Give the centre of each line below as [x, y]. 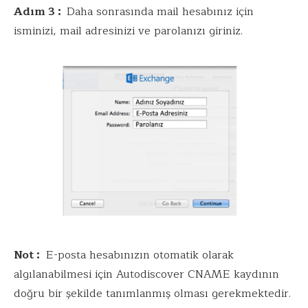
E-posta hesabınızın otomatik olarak [138, 255]
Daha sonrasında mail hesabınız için [160, 11]
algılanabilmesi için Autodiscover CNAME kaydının [146, 275]
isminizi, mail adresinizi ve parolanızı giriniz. [128, 31]
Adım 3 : [40, 11]
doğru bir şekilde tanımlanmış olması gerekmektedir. [152, 294]
